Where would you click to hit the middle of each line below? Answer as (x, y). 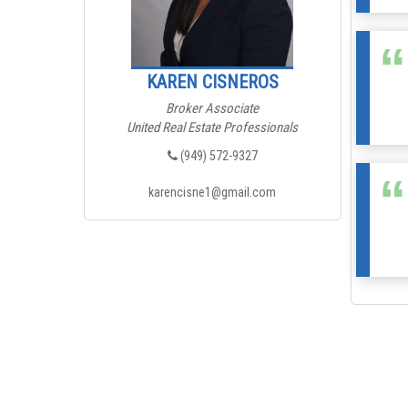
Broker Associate (213, 108)
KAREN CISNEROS (212, 82)
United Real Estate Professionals (213, 127)
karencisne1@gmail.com (213, 192)
